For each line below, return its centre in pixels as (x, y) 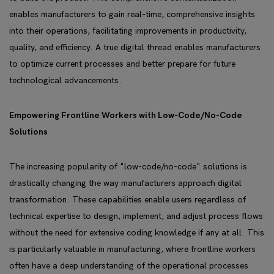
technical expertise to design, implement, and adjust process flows (136, 216)
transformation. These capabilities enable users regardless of (128, 200)
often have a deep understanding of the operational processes (129, 266)
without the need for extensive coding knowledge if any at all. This (137, 233)
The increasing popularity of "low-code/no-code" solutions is (128, 167)
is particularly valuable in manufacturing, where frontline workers (132, 249)
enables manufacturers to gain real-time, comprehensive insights (132, 14)
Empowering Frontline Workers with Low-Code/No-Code (126, 115)
